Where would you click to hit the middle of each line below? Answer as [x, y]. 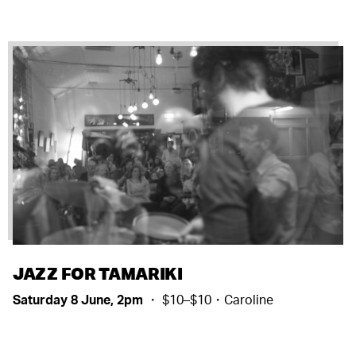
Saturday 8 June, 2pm [79, 299]
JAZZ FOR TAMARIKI [98, 273]
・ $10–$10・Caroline [210, 299]
